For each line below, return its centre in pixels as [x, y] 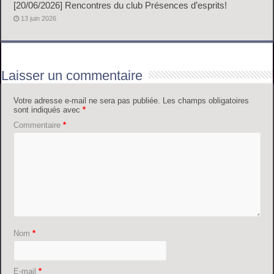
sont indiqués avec [48, 109]
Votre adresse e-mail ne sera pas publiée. [87, 100]
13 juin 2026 [39, 18]
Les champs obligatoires [206, 100]
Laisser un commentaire [72, 75]
